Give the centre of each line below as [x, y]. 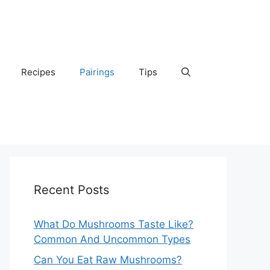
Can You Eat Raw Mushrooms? [108, 259]
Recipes [38, 72]
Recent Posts [71, 190]
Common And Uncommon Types [112, 239]
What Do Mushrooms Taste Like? [114, 224]
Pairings [97, 72]
